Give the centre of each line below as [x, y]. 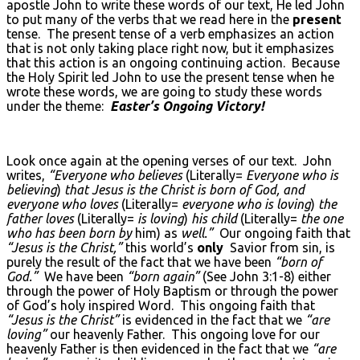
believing [32, 189]
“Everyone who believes [117, 175]
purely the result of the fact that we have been [141, 262]
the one [322, 218]
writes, [27, 175]
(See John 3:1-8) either [265, 276]
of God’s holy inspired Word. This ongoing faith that [161, 305]
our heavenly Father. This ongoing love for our [183, 334]
